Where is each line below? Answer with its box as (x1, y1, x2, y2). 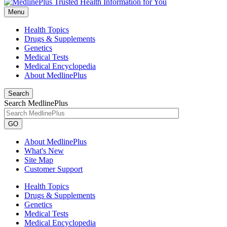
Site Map (24, 156, 53, 164)
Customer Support (24, 165, 83, 173)
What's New (24, 146, 64, 155)
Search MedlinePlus (4, 99, 68, 107)
